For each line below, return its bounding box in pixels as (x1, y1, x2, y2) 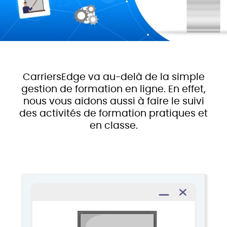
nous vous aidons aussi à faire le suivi (23, 96, 204, 106)
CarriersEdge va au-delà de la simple (22, 72, 205, 82)
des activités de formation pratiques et (19, 108, 208, 119)
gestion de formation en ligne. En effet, (21, 84, 206, 94)
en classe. (89, 121, 138, 131)
